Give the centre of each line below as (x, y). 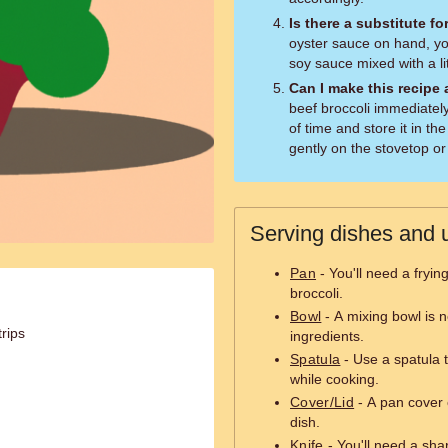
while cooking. (334, 379)
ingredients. (327, 336)
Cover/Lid (322, 402)
